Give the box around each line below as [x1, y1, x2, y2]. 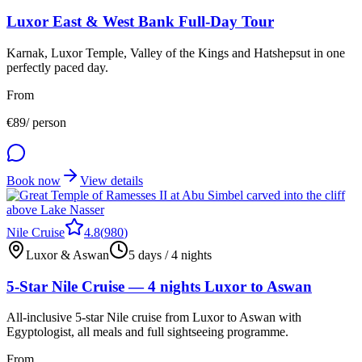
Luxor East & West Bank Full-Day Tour [6, 13, 274, 31]
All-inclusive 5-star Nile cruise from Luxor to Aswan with [6, 310, 301, 325]
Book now [6, 174, 61, 188]
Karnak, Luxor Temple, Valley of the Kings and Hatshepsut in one [6, 46, 345, 61]
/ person [26, 116, 66, 130]
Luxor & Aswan [26, 248, 109, 263]
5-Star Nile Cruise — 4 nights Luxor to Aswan [6, 277, 312, 295]
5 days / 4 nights [128, 248, 212, 263]
